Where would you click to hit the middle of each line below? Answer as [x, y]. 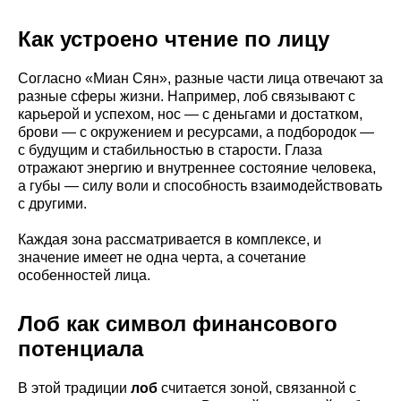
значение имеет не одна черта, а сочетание [162, 257]
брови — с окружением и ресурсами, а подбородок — [196, 132]
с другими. [52, 203]
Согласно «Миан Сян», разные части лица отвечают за [200, 78]
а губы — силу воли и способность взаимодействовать [200, 185]
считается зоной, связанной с [257, 388]
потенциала [81, 348]
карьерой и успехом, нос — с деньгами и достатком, [190, 114]
